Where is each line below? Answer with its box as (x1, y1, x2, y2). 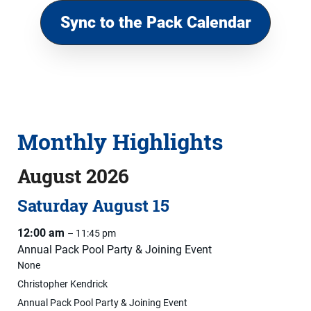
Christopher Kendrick (17, 278, 108, 290)
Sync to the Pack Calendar (60, 12, 251, 32)
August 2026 (17, 163, 129, 190)
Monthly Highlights (17, 126, 223, 157)
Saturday (17, 194, 88, 217)
